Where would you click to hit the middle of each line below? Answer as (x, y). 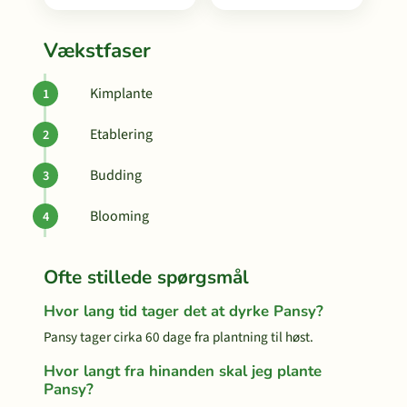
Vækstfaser (97, 50)
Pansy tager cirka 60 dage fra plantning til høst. (179, 337)
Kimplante (121, 94)
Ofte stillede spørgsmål (146, 277)
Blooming (119, 216)
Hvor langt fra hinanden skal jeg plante (183, 371)
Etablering (121, 134)
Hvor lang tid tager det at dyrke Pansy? (184, 311)
